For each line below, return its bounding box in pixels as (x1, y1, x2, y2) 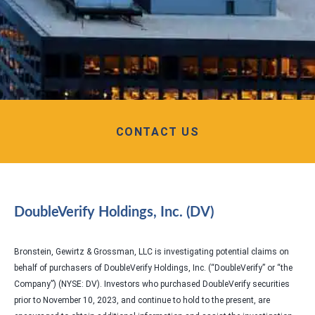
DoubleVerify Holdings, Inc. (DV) (14, 205, 214, 220)
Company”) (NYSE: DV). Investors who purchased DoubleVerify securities (14, 279, 290, 290)
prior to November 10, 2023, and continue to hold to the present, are (14, 295, 270, 306)
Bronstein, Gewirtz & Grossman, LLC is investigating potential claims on (14, 247, 289, 257)
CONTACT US (115, 124, 200, 139)
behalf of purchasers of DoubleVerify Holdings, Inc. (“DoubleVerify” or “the (14, 263, 292, 274)
